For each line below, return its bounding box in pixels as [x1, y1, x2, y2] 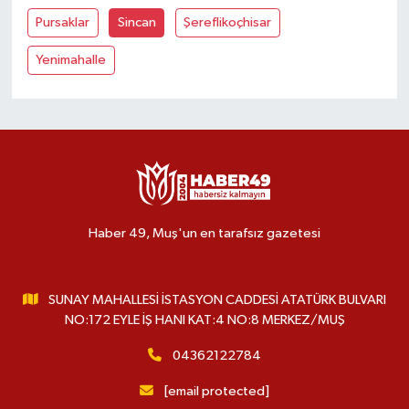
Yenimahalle [36, 52, 107, 67]
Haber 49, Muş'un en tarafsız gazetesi [89, 226, 320, 240]
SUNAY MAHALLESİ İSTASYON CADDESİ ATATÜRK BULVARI [48, 293, 387, 307]
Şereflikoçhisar [184, 15, 272, 29]
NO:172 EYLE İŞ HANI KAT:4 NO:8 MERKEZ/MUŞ [64, 313, 345, 327]
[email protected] [163, 384, 269, 398]
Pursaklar [36, 15, 90, 29]
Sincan [117, 15, 156, 29]
